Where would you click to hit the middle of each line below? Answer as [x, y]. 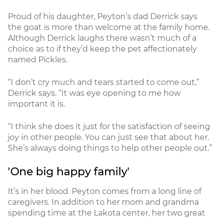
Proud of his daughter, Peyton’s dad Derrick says [103, 16]
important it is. [36, 104]
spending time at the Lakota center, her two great [107, 213]
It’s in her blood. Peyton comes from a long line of [105, 191]
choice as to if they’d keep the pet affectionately [102, 49]
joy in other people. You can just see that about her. [109, 137]
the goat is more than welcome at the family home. [109, 27]
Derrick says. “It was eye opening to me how [94, 93]
